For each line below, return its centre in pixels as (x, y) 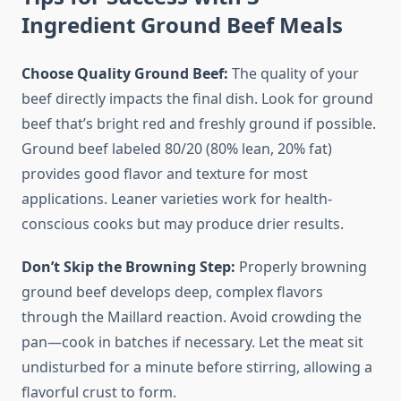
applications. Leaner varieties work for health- (177, 199)
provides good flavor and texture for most (165, 174)
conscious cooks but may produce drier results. (183, 224)
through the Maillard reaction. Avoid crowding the (192, 317)
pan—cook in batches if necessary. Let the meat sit (192, 342)
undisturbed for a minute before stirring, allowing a (197, 367)
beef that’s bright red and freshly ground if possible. (199, 124)
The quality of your (294, 74)
